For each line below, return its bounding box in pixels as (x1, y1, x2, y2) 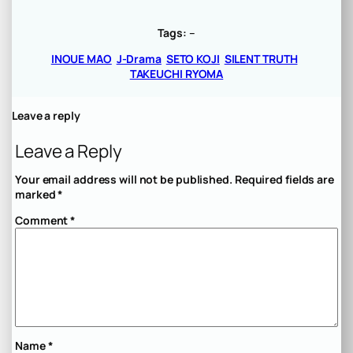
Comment (15, 212, 71, 228)
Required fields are (234, 171, 334, 187)
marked (15, 186, 58, 202)
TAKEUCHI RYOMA (129, 66, 224, 82)
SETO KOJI (165, 51, 220, 67)
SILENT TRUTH (224, 51, 298, 67)
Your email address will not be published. (15, 171, 232, 187)
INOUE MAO (50, 51, 112, 67)
